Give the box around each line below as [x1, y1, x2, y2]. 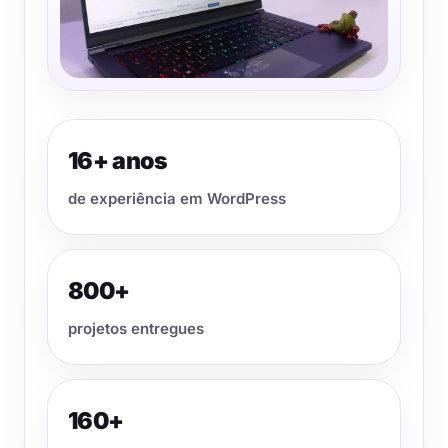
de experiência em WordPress [68, 188, 286, 208]
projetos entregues [68, 318, 204, 338]
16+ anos [68, 146, 168, 175]
